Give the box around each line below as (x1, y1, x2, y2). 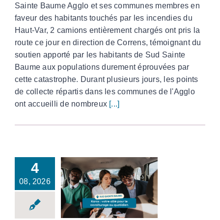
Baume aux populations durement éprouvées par (15, 63, 190, 72)
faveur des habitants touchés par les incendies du (15, 14, 192, 23)
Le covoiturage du (76, 185, 142, 195)
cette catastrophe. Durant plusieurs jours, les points (15, 75, 198, 84)
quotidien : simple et (71, 194, 147, 205)
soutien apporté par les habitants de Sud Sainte (15, 51, 186, 59)
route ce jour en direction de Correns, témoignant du (15, 38, 201, 47)
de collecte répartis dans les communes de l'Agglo (15, 87, 195, 96)
